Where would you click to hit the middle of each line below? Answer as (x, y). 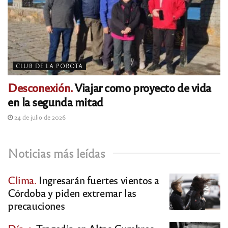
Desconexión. (40, 88)
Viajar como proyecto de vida (142, 88)
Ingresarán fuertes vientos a (98, 180)
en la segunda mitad (55, 102)
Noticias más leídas (56, 153)
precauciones (36, 206)
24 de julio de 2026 (39, 117)
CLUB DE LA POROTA (49, 66)
